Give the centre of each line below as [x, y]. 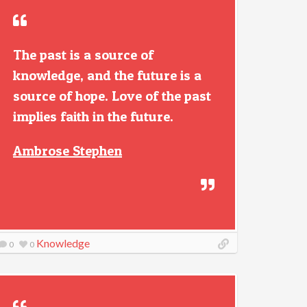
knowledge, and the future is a [107, 75]
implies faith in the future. [93, 116]
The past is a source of [83, 55]
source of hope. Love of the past [112, 96]
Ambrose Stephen [67, 151]
